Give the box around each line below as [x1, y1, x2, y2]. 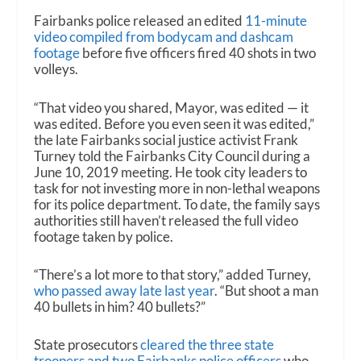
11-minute [245, 12, 308, 30]
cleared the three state [140, 336, 275, 354]
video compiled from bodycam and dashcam [34, 28, 294, 46]
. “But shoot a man [214, 281, 319, 299]
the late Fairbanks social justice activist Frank [34, 131, 299, 148]
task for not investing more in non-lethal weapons [34, 179, 321, 197]
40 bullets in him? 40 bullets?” [34, 297, 206, 315]
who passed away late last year [34, 281, 215, 299]
